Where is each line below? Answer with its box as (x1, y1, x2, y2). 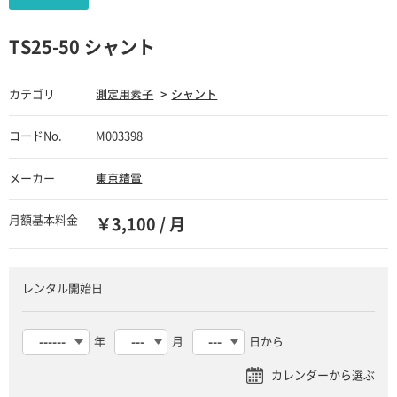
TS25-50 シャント (9, 38, 155, 57)
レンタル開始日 (21, 283, 103, 295)
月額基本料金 (9, 214, 78, 227)
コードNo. (9, 130, 62, 143)
